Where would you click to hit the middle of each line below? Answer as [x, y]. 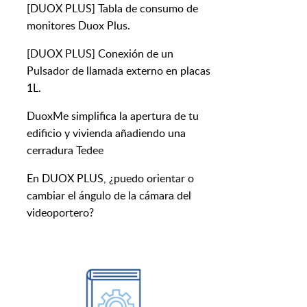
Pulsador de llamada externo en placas [119, 71]
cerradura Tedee [65, 150]
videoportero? [60, 213]
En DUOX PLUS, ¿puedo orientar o [110, 179]
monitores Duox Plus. [78, 26]
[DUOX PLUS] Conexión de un [100, 54]
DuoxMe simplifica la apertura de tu [113, 116]
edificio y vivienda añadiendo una [106, 133]
